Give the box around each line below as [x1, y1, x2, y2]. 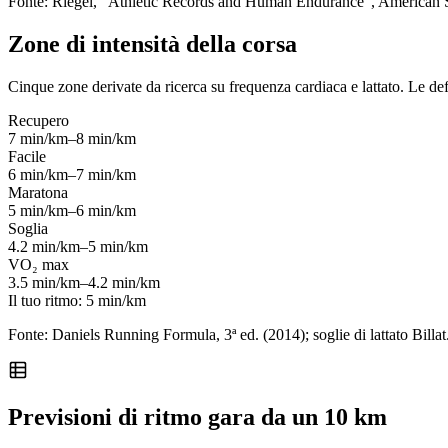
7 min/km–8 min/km [8, 130, 136, 148]
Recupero [8, 112, 69, 130]
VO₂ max [8, 256, 69, 274]
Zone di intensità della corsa [8, 31, 297, 58]
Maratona [8, 184, 68, 202]
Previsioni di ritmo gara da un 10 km [8, 403, 387, 430]
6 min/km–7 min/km [8, 166, 136, 184]
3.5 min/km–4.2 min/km [8, 274, 160, 292]
